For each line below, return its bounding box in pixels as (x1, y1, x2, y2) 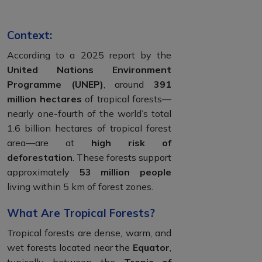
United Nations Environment (7, 63, 171, 75)
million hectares (7, 92, 82, 105)
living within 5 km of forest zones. (7, 180, 153, 192)
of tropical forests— (81, 92, 171, 105)
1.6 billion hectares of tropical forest (7, 122, 171, 134)
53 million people (79, 166, 172, 178)
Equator (133, 241, 170, 253)
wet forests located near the (7, 241, 133, 253)
